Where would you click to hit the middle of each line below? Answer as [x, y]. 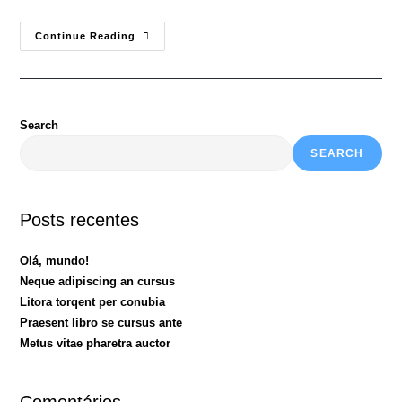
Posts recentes [80, 220]
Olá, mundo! [55, 261]
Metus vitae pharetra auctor [96, 343]
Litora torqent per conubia [93, 302]
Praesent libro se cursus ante [101, 323]
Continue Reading [86, 36]
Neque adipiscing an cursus [98, 281]
